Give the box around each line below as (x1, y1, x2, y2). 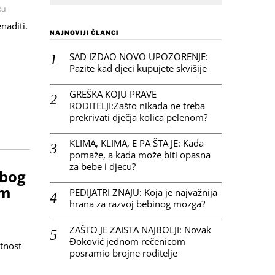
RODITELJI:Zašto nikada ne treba (69, 99, 205, 112)
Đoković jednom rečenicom (69, 234, 185, 247)
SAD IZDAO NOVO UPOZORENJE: (69, 50, 208, 63)
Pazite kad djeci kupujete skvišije (69, 61, 207, 74)
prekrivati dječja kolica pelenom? (69, 110, 207, 123)
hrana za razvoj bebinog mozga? (69, 197, 205, 210)
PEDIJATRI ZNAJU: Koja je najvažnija (69, 185, 217, 198)
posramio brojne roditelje (69, 246, 177, 259)
